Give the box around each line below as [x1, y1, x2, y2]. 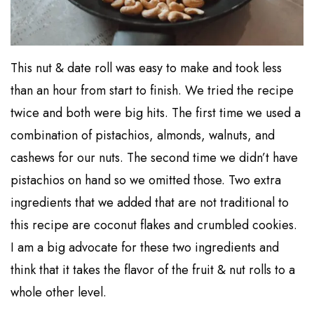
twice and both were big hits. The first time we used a [11, 104, 301, 123]
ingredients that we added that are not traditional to [11, 193, 289, 212]
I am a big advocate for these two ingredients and [11, 238, 280, 257]
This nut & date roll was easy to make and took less [11, 59, 282, 78]
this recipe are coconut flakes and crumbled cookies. [11, 216, 298, 235]
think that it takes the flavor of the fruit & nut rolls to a [11, 261, 296, 280]
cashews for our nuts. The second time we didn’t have [11, 149, 299, 168]
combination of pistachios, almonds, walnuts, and [11, 126, 275, 145]
